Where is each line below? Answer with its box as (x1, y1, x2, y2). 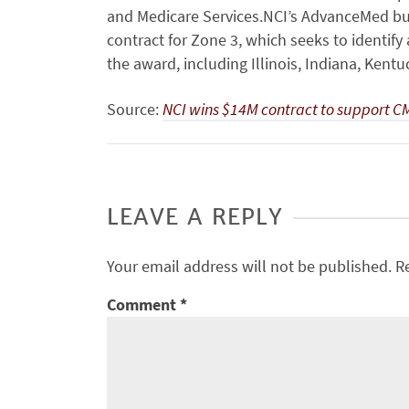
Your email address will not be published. (107, 256, 392, 277)
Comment (107, 294, 180, 315)
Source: (107, 99, 163, 120)
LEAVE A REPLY (107, 203, 284, 231)
